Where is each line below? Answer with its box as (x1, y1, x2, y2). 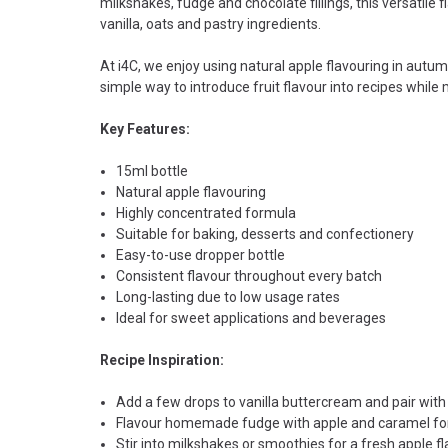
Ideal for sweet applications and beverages (116, 309, 387, 326)
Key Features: (100, 120, 190, 137)
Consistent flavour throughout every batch (116, 267, 383, 284)
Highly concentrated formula (116, 204, 297, 221)
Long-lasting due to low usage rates (116, 288, 341, 305)
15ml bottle (116, 162, 189, 179)
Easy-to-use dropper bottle (116, 246, 286, 263)
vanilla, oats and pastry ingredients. (100, 15, 321, 32)
